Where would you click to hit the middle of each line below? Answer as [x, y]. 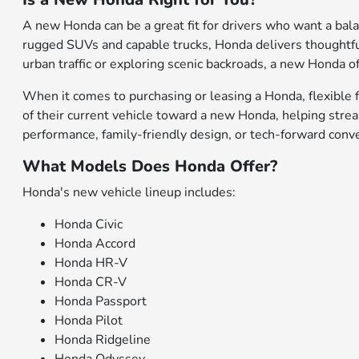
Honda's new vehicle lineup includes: [129, 193]
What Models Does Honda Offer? [150, 167]
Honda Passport [101, 302]
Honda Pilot [89, 321]
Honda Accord [95, 244]
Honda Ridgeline [103, 340]
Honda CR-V [91, 282]
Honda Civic [89, 225]
